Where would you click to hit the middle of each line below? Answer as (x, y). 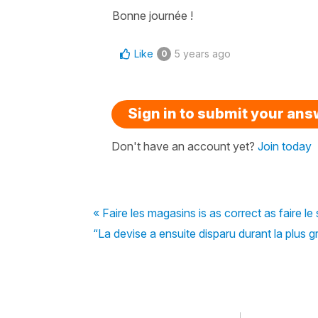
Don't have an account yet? (185, 146)
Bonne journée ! (153, 15)
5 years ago (203, 53)
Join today (285, 146)
